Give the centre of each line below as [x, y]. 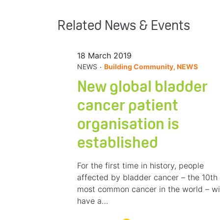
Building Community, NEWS [151, 67]
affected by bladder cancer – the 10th [147, 178]
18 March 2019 [104, 56]
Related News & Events [124, 27]
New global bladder [142, 88]
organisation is [128, 125]
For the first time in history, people [140, 166]
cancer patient [127, 107]
